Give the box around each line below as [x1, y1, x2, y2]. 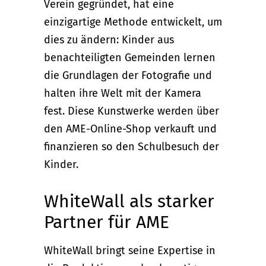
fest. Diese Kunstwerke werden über [44, 104, 219, 118]
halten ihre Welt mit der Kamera [44, 86, 201, 100]
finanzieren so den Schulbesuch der [44, 140, 219, 153]
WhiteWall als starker [44, 190, 214, 212]
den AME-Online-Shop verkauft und [44, 122, 217, 135]
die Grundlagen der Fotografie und [44, 68, 212, 82]
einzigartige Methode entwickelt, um [44, 15, 222, 28]
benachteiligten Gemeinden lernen [44, 50, 216, 64]
